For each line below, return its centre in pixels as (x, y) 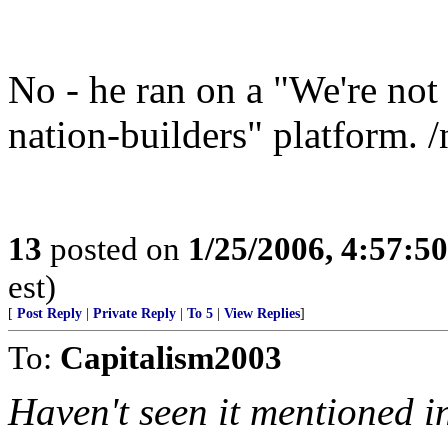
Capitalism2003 (171, 357)
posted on (115, 248)
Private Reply (134, 313)
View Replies (262, 313)
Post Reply (49, 313)
